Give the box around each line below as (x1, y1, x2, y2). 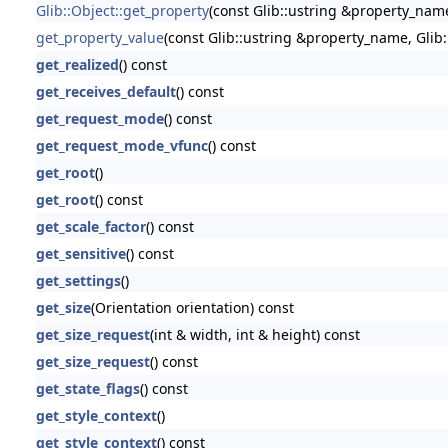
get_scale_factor (35, 216, 146, 236)
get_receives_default (35, 81, 176, 101)
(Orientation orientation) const (90, 297, 294, 317)
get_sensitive (35, 243, 126, 263)
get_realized (35, 54, 119, 74)
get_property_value (35, 27, 164, 47)
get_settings (35, 270, 121, 290)
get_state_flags (35, 378, 140, 398)
